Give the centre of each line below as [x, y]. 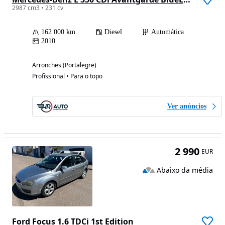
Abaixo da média [185, 170]
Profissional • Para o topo [67, 76]
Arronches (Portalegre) [64, 65]
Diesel [113, 32]
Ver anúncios [187, 106]
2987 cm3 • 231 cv [38, 8]
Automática [167, 32]
